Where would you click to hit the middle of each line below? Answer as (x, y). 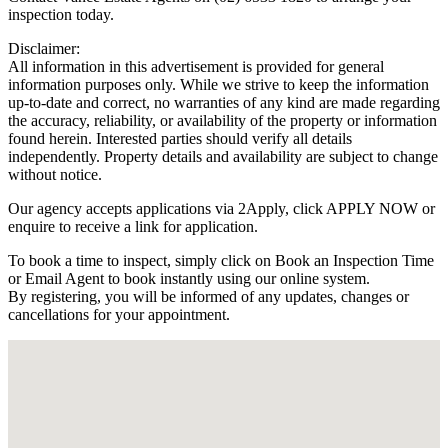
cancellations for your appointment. (119, 314)
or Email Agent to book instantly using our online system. (189, 278)
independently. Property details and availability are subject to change (223, 156)
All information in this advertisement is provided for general (196, 66)
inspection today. (61, 14)
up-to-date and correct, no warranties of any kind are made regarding (224, 102)
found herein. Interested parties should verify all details (180, 138)
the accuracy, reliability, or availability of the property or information (222, 120)
